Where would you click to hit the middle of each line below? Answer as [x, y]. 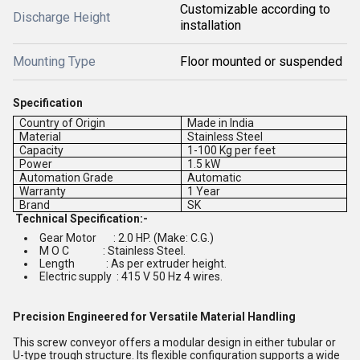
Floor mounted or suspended [261, 61]
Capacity [42, 150]
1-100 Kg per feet [232, 150]
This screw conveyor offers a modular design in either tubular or [174, 342]
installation [211, 25]
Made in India [221, 123]
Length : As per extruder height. [133, 263]
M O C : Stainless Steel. [114, 250]
